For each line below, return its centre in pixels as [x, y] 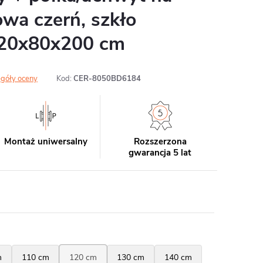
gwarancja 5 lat [160, 153]
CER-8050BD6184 [107, 79]
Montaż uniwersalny [46, 141]
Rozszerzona [160, 141]
